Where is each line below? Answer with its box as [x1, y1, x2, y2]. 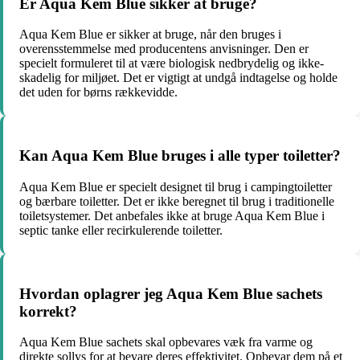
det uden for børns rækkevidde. [19, 85, 178, 100]
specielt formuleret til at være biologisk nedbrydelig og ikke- [19, 56, 324, 71]
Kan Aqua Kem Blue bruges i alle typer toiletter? [19, 147, 341, 165]
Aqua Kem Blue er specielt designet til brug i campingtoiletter [19, 179, 332, 194]
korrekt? [19, 302, 77, 320]
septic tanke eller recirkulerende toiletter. [19, 223, 223, 237]
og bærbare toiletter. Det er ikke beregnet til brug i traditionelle [19, 194, 334, 208]
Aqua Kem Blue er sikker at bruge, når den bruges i [19, 27, 281, 42]
